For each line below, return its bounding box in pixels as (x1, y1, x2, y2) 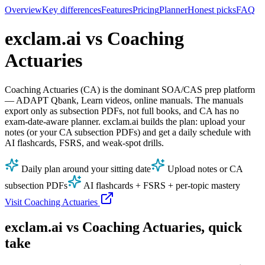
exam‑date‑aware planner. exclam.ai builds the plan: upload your (5, 116, 245, 127)
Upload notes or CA (165, 163, 243, 174)
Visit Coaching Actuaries (5, 196, 100, 207)
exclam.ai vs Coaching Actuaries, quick (5, 219, 242, 235)
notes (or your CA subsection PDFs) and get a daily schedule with (5, 127, 251, 137)
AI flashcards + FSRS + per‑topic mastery (82, 180, 240, 190)
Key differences (42, 5, 101, 15)
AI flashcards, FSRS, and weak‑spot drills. (5, 137, 164, 148)
